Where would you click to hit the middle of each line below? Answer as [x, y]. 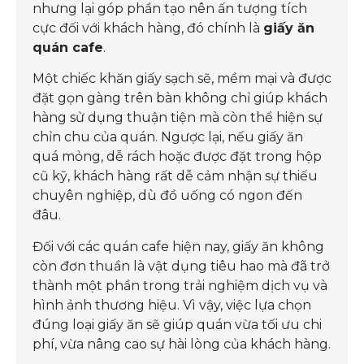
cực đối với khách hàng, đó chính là [148, 28]
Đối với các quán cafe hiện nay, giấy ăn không [178, 246]
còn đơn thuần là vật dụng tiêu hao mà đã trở [181, 266]
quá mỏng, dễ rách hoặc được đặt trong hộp [177, 157]
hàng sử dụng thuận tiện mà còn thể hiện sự [178, 118]
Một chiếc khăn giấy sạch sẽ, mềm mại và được [182, 79]
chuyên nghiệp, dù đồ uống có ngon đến [167, 196]
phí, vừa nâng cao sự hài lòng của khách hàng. [182, 344]
